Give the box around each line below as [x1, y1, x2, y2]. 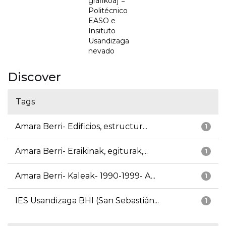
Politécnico [88, 6, 128, 16]
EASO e [88, 16, 116, 26]
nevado [88, 46, 115, 56]
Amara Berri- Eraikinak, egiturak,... [15, 146, 148, 156]
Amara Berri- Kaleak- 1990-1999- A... [15, 171, 155, 181]
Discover [8, 70, 61, 85]
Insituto [88, 26, 116, 36]
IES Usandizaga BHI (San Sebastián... [15, 196, 159, 206]
